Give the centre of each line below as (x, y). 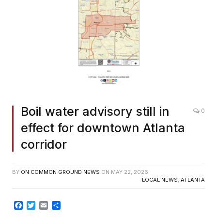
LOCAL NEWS (160, 180)
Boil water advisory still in (95, 112)
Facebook (41, 206)
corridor (44, 145)
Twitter (48, 206)
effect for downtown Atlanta (103, 128)
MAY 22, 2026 (130, 172)
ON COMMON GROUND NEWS (60, 172)
